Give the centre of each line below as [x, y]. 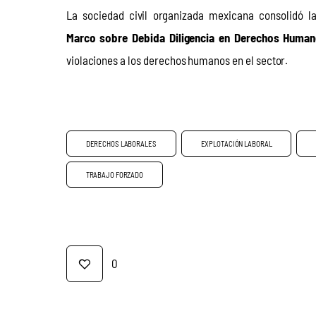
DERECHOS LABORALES [121, 143]
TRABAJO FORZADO [115, 174]
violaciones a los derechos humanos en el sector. [177, 60]
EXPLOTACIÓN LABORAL [236, 143]
